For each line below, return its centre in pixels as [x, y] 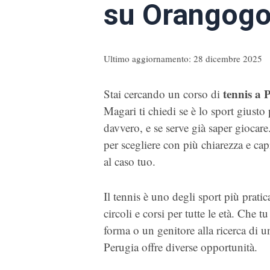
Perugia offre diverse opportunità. [181, 247]
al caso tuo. [130, 161]
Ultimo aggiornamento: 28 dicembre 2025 [183, 59]
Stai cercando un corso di [163, 93]
